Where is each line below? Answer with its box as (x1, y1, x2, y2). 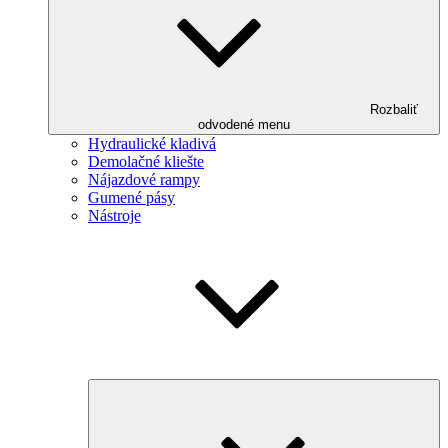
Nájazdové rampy (88, 171, 200, 188)
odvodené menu (198, 117, 290, 132)
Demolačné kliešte (88, 153, 204, 170)
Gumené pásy (88, 189, 175, 206)
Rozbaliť (370, 102, 418, 117)
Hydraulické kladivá (88, 135, 216, 152)
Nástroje (88, 207, 141, 224)
